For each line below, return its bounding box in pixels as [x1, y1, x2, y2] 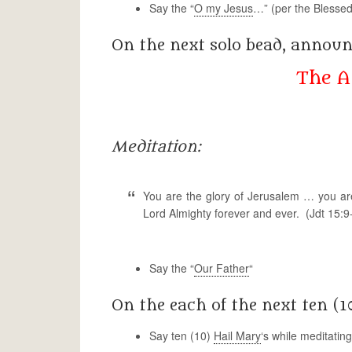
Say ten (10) [149, 328, 214, 343]
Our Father [194, 260, 249, 276]
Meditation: [112, 138, 201, 156]
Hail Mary [214, 328, 261, 343]
